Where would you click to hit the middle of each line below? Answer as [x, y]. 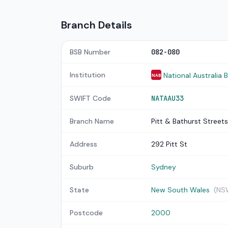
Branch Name [92, 121]
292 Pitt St [169, 144]
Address [83, 144]
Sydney [164, 167]
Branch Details [96, 25]
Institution [88, 75]
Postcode [86, 213]
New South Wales [180, 190]
